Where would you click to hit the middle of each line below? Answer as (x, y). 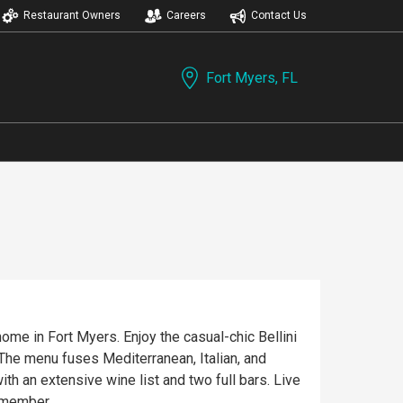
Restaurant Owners (72, 15)
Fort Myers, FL (252, 77)
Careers (186, 15)
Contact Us (279, 15)
